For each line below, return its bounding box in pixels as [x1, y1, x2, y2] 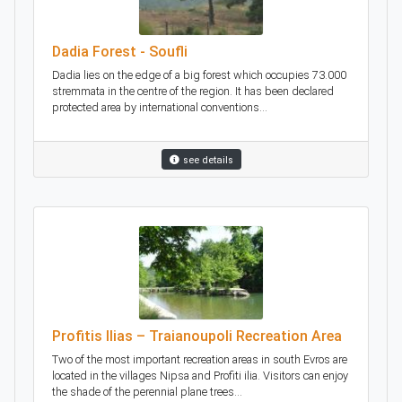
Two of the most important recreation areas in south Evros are [52, 352, 347, 366]
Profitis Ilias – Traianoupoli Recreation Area [52, 327, 342, 345]
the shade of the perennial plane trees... [52, 384, 242, 398]
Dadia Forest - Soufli [52, 43, 188, 61]
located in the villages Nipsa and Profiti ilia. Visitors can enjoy [52, 368, 348, 382]
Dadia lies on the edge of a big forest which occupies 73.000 [52, 68, 346, 83]
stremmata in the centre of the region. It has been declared [52, 84, 334, 99]
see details [182, 154, 233, 167]
